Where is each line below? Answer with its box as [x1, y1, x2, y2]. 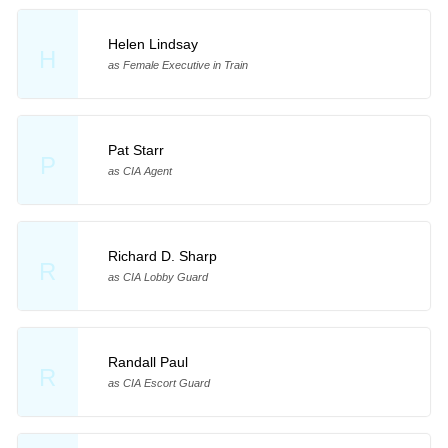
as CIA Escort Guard [107, 376, 210, 389]
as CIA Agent [107, 164, 172, 177]
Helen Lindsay [107, 35, 198, 52]
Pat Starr [107, 141, 164, 158]
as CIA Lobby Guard [107, 270, 208, 283]
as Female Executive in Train [107, 58, 248, 71]
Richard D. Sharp [107, 247, 217, 264]
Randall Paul [107, 353, 188, 370]
